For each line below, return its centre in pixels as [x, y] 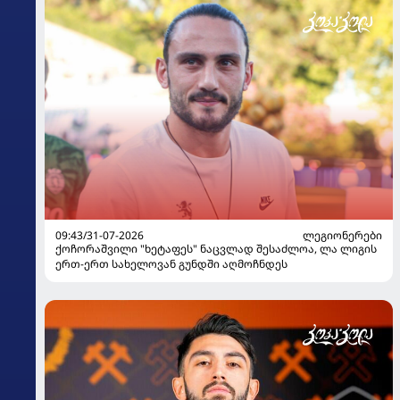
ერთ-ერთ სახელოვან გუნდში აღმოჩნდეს [171, 264]
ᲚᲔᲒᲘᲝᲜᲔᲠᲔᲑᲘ [342, 236]
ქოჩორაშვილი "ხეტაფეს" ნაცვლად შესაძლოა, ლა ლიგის [216, 249]
